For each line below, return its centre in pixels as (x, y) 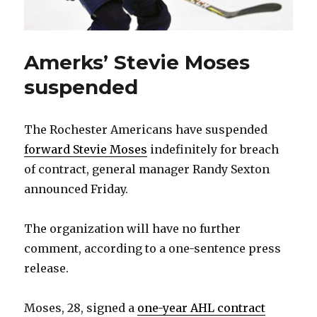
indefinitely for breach (213, 150)
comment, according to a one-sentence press (153, 249)
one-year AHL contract (202, 308)
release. (47, 269)
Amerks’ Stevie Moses (137, 63)
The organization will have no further (133, 229)
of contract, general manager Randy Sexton (147, 169)
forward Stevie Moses (86, 150)
